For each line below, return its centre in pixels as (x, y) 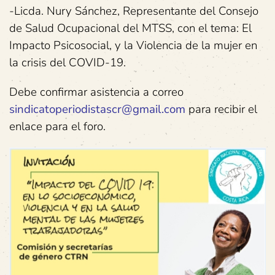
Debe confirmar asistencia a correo (96, 92)
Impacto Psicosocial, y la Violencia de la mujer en (133, 46)
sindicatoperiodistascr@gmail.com (97, 110)
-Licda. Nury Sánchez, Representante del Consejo (134, 11)
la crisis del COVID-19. (68, 63)
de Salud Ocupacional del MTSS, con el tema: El (130, 29)
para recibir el (221, 110)
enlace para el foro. (57, 127)
